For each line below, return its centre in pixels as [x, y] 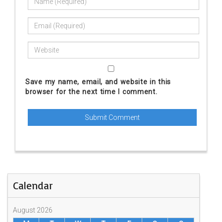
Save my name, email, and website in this [98, 82]
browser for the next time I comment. [91, 92]
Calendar [33, 186]
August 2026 [33, 210]
